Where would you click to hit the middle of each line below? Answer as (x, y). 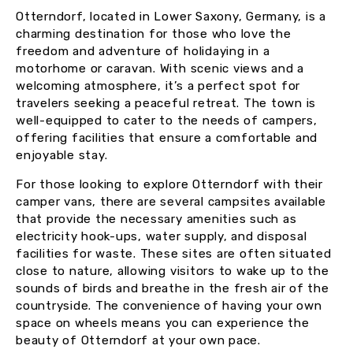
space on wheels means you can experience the (163, 323)
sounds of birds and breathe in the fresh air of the (173, 289)
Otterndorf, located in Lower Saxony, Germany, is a (171, 17)
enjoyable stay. (62, 156)
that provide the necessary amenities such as (156, 219)
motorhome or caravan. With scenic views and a (160, 69)
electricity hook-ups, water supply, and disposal (162, 237)
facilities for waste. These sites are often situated (174, 254)
